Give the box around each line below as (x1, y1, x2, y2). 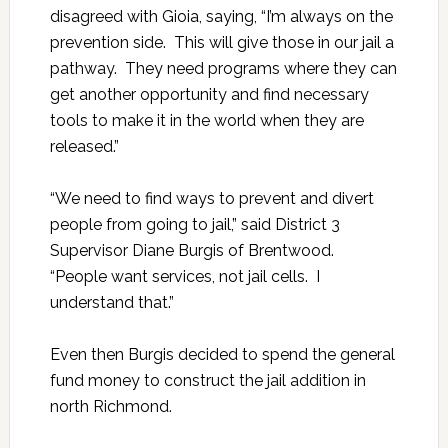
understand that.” (49, 293, 174, 313)
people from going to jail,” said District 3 (49, 215, 340, 235)
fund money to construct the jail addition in (49, 371, 366, 391)
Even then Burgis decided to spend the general (49, 345, 395, 365)
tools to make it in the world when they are (49, 111, 364, 131)
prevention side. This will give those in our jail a (49, 33, 394, 53)
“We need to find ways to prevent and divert (49, 189, 374, 209)
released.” (49, 137, 119, 157)
